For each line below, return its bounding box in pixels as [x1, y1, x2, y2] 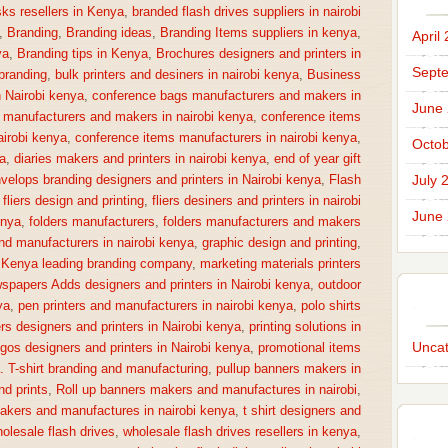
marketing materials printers [199, 257, 361, 271]
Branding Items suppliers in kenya [159, 26, 357, 40]
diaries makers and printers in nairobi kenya [13, 152, 266, 166]
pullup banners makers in [215, 362, 361, 376]
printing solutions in [248, 320, 361, 334]
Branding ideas [65, 26, 152, 40]
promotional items [257, 341, 361, 355]
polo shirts [300, 299, 361, 313]
